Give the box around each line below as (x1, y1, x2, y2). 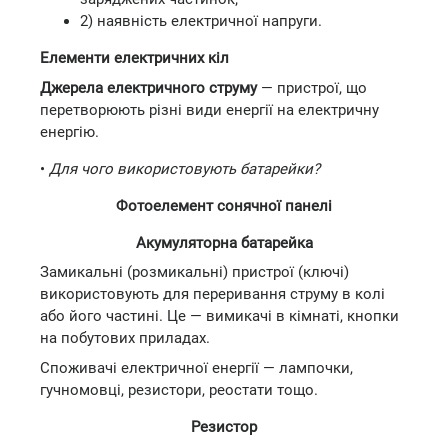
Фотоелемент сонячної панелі (116, 196, 332, 215)
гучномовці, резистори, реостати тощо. (40, 380, 318, 399)
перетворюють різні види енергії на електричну (40, 100, 379, 119)
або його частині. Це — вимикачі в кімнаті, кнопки (40, 307, 399, 325)
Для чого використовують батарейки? (49, 159, 320, 178)
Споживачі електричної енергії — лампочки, (40, 358, 353, 377)
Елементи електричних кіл (40, 49, 229, 67)
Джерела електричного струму (40, 78, 257, 97)
